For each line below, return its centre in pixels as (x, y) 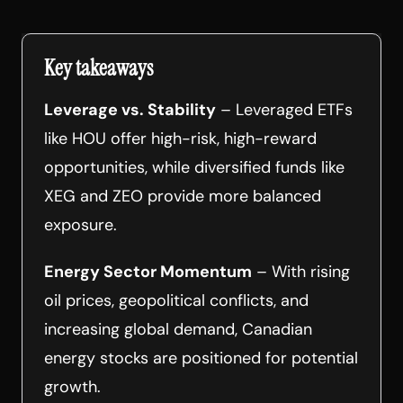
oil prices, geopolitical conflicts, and (176, 300)
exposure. (81, 224)
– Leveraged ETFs (284, 109)
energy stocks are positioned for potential (201, 358)
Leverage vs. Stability (130, 109)
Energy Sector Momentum (148, 271)
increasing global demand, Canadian (178, 329)
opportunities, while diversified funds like (194, 167)
